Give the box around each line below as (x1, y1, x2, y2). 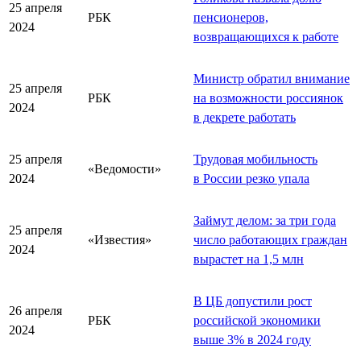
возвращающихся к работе (193, 29, 338, 44)
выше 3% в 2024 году (193, 332, 311, 346)
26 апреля (9, 303, 62, 317)
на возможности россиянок (193, 90, 343, 105)
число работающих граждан (193, 232, 347, 247)
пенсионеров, (193, 10, 268, 24)
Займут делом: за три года (193, 213, 336, 227)
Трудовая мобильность (193, 151, 317, 166)
